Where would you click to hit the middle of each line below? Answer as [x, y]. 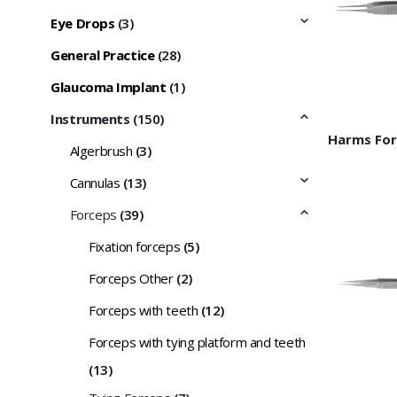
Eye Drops [83, 23]
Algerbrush [101, 151]
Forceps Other [131, 279]
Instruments [90, 119]
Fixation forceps [135, 247]
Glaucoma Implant [109, 87]
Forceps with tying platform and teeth [197, 343]
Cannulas [95, 183]
